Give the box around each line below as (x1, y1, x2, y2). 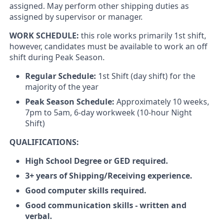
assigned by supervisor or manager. (9, 11, 143, 22)
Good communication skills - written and (25, 200, 186, 211)
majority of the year (25, 81, 99, 92)
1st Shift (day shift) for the (98, 71, 195, 81)
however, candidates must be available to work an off (9, 41, 207, 52)
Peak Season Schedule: (25, 96, 116, 107)
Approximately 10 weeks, (116, 96, 209, 107)
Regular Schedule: (25, 71, 98, 81)
